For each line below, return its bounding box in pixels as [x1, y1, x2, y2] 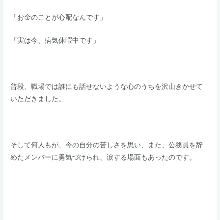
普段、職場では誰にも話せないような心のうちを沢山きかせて [10, 82, 203, 91]
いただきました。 [10, 95, 66, 103]
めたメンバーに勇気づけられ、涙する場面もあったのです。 [10, 153, 196, 161]
